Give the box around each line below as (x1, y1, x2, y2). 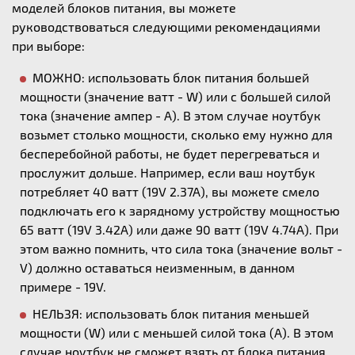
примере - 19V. (20, 279, 106, 294)
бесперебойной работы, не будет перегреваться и (20, 146, 319, 161)
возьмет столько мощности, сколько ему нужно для (20, 127, 333, 142)
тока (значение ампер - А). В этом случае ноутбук (20, 108, 321, 123)
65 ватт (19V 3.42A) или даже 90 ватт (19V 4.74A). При (20, 222, 338, 237)
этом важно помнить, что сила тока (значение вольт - (20, 241, 342, 256)
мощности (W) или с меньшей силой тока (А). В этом (20, 325, 334, 340)
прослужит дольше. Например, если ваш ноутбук (20, 165, 315, 180)
